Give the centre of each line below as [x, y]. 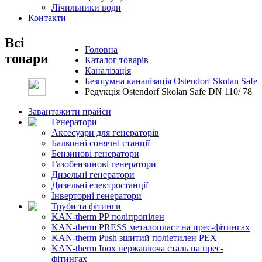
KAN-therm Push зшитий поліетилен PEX [134, 237]
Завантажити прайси [70, 111]
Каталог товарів [117, 60]
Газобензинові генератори [104, 164]
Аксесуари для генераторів [105, 132]
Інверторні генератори [96, 195]
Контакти [47, 18]
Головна [101, 49]
